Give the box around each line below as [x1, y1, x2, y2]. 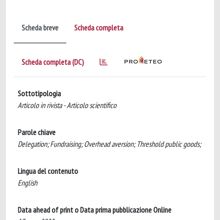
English [18, 178, 37, 188]
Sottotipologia [18, 88, 61, 98]
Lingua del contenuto [18, 166, 78, 176]
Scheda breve [22, 23, 58, 32]
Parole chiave [18, 127, 55, 137]
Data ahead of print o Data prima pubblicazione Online [18, 205, 171, 215]
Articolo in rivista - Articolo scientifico [18, 100, 116, 110]
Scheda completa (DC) [22, 57, 84, 67]
